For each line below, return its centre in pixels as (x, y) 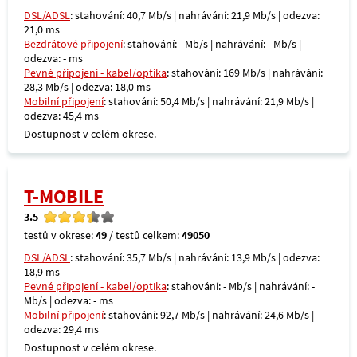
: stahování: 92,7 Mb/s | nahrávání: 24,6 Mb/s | (209, 315)
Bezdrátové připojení (73, 44)
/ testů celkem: (144, 235)
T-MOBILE (64, 196)
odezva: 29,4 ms (61, 329)
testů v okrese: (60, 235)
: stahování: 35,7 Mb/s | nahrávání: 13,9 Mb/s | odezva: (195, 257)
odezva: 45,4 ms (61, 116)
